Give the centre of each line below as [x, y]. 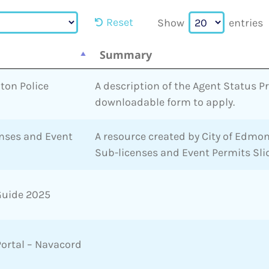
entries [244, 23]
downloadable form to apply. [165, 102]
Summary [126, 54]
